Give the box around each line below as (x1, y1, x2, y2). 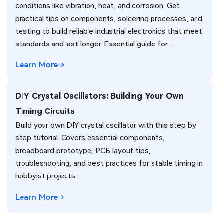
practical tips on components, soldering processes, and (15, 14, 203, 23)
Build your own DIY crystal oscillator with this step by (15, 121, 197, 130)
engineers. (15, 52, 50, 61)
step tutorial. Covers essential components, (15, 133, 165, 143)
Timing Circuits (15, 106, 75, 116)
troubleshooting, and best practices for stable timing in (15, 159, 203, 168)
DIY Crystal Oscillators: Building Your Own (15, 91, 184, 101)
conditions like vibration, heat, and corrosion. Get (15, 1, 180, 10)
